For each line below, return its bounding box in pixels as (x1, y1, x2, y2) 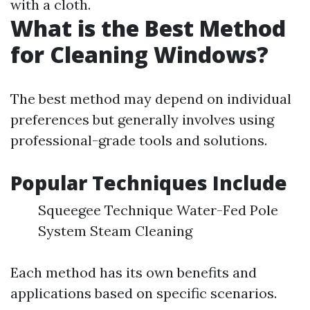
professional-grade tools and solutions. (10, 131, 267, 149)
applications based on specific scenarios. (10, 284, 277, 302)
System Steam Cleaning (38, 222, 192, 239)
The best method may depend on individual (10, 90, 291, 107)
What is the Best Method (10, 13, 286, 43)
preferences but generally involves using (10, 111, 274, 128)
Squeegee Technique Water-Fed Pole (38, 201, 278, 219)
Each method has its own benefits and (10, 264, 257, 281)
